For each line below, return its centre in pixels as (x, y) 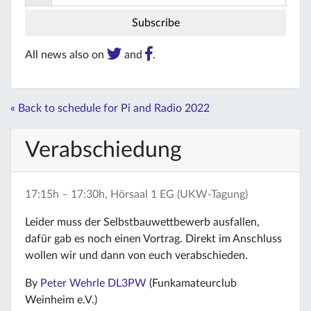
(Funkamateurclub (192, 283)
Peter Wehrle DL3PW (93, 283)
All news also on (66, 54)
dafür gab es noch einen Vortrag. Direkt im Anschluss (153, 238)
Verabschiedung (103, 150)
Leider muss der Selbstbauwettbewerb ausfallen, (142, 222)
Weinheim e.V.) (61, 300)
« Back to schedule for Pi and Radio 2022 (110, 108)
